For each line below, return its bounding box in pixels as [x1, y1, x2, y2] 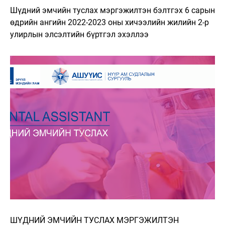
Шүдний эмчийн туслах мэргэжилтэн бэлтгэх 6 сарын [10, 5, 215, 15]
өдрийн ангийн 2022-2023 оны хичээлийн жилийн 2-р [10, 17, 209, 27]
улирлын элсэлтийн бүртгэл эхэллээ [10, 29, 149, 39]
